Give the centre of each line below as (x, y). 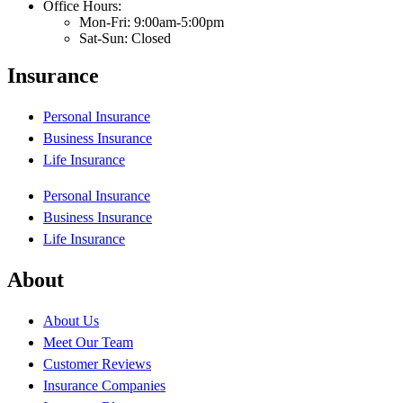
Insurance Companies (104, 386)
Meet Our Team (88, 343)
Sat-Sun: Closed (125, 38)
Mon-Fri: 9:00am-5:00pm (152, 22)
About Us (71, 321)
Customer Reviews (97, 364)
